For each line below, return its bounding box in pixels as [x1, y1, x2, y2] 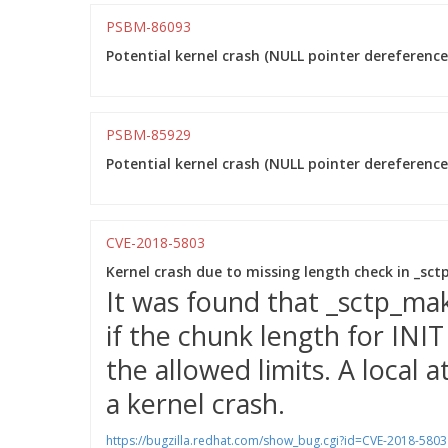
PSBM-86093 [106, 17, 191, 36]
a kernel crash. [106, 385, 285, 422]
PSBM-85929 [106, 125, 191, 144]
